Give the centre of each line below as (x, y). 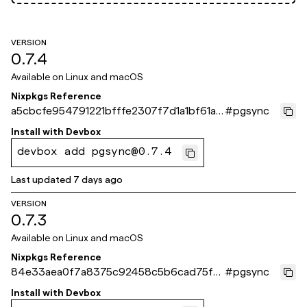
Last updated (41, 180)
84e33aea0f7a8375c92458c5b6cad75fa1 (116, 272)
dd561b (29, 288)
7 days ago (98, 180)
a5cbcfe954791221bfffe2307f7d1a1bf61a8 (117, 111)
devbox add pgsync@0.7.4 (94, 153)
